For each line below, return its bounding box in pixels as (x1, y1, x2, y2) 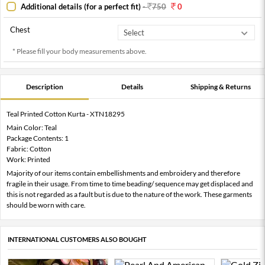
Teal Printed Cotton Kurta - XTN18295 (7, 109, 125, 119)
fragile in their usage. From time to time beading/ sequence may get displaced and (7, 179, 253, 189)
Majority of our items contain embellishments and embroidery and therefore (7, 169, 240, 178)
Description (25, 82, 63, 92)
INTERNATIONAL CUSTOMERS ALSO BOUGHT (8, 235, 147, 244)
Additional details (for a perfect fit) (19, 1, 143, 11)
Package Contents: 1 (7, 134, 69, 143)
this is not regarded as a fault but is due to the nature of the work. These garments (7, 190, 252, 199)
